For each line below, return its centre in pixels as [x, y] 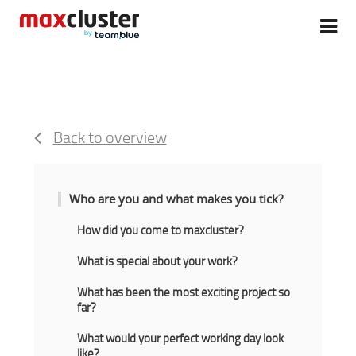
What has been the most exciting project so [183, 292]
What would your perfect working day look [180, 339]
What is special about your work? [157, 261]
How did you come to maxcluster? [160, 230]
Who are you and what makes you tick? [176, 199]
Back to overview [110, 137]
